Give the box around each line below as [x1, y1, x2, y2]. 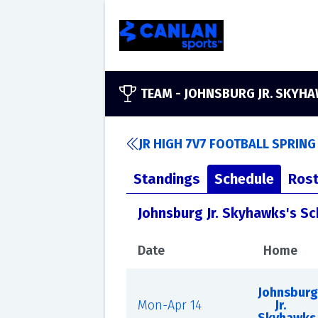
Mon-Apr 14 [137, 297, 202, 313]
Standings [133, 170, 200, 187]
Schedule [214, 170, 274, 187]
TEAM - [140, 86, 184, 102]
